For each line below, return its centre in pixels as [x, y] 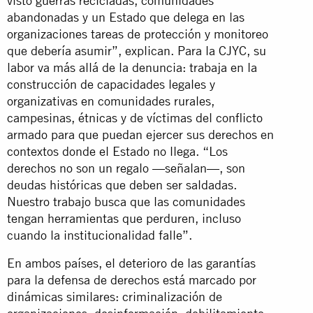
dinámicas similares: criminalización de [115, 296]
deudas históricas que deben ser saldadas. [122, 184]
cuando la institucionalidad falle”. [100, 235]
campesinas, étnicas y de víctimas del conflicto [135, 117]
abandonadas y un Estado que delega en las [126, 17]
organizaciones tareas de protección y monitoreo [138, 34]
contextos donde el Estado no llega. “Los [117, 151]
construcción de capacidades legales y [111, 84]
